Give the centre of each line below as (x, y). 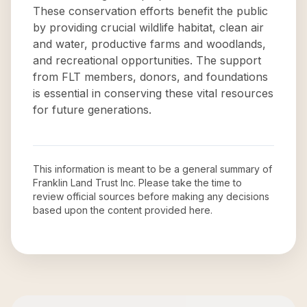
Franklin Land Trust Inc (83, 183)
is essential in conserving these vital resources (153, 93)
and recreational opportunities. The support (147, 60)
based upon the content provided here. (123, 210)
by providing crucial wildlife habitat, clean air (148, 27)
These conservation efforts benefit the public (150, 11)
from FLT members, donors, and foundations (150, 77)
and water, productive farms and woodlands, (149, 44)
